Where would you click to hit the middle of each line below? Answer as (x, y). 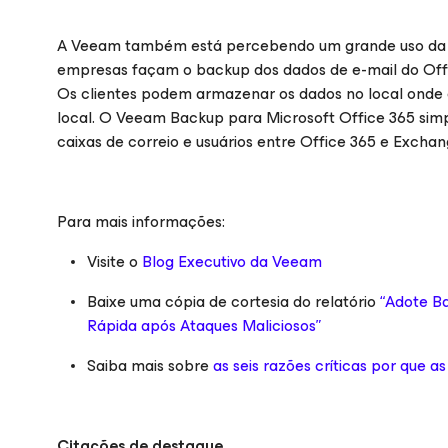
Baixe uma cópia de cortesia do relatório (233, 301)
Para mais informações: (141, 221)
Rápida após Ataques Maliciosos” (204, 325)
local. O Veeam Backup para (161, 117)
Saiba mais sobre (150, 365)
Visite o (114, 261)
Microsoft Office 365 (340, 117)
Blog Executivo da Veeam (232, 261)
